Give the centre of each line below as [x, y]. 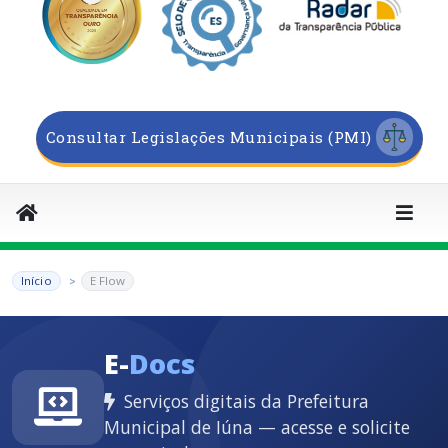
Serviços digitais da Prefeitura [244, 401]
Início [36, 281]
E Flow [107, 281]
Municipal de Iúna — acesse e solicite [257, 427]
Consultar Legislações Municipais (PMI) [208, 137]
